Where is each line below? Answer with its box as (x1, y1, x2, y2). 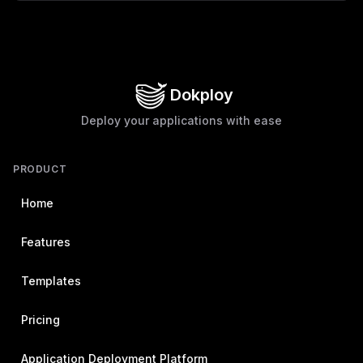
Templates (21, 274, 81, 288)
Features (21, 235, 70, 249)
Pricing (21, 313, 60, 327)
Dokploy (170, 85, 234, 105)
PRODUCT (13, 163, 67, 175)
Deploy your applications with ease (81, 113, 282, 127)
